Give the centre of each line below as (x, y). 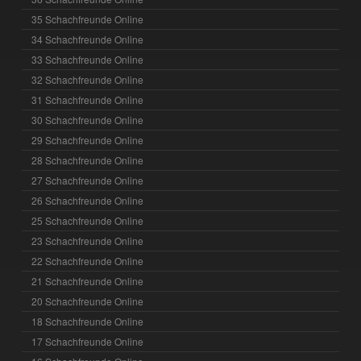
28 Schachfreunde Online (88, 160)
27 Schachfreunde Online (88, 180)
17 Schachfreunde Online (88, 342)
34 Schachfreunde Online (88, 39)
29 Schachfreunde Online (88, 140)
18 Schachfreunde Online (88, 322)
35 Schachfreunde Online (88, 19)
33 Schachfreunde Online (88, 60)
